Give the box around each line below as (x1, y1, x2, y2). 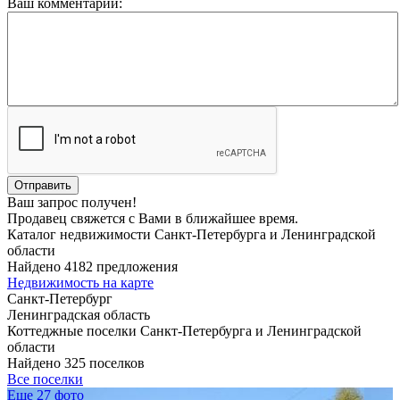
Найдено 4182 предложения (7, 258, 178, 274)
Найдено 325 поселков (7, 354, 145, 371)
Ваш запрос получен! (7, 194, 137, 210)
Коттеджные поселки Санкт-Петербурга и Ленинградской (7, 322, 362, 338)
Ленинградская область (7, 306, 150, 322)
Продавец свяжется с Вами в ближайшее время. (7, 210, 298, 226)
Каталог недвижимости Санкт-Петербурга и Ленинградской (7, 226, 376, 242)
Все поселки (7, 371, 83, 387)
